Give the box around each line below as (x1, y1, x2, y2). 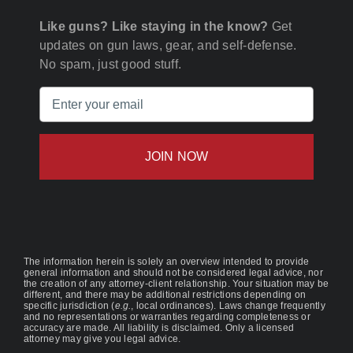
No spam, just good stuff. (39, 58, 181, 72)
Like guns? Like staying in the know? (39, 20, 269, 34)
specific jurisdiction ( (23, 300, 115, 312)
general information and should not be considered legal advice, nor (23, 267, 323, 279)
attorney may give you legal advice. (23, 333, 181, 345)
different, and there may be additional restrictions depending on (23, 289, 307, 301)
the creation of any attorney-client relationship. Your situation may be (23, 278, 329, 290)
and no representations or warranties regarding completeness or (23, 311, 310, 323)
